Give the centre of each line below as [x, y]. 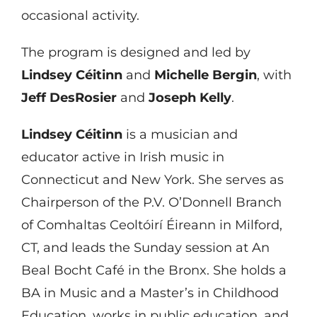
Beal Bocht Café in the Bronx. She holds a [154, 270]
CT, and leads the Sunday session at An [145, 247]
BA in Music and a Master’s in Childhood [150, 293]
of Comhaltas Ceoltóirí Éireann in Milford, [151, 225]
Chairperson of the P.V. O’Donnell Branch [151, 202]
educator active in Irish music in [122, 157]
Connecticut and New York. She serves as [152, 179]
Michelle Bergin [205, 75]
